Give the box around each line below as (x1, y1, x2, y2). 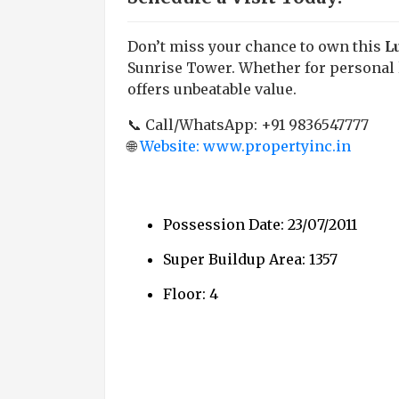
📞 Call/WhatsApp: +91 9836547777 (127, 116, 369, 134)
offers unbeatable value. (127, 80, 297, 98)
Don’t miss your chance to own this (127, 37, 385, 55)
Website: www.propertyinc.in (140, 137, 351, 155)
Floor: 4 (163, 285, 218, 303)
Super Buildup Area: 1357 (163, 250, 338, 268)
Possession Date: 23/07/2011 (163, 216, 357, 233)
